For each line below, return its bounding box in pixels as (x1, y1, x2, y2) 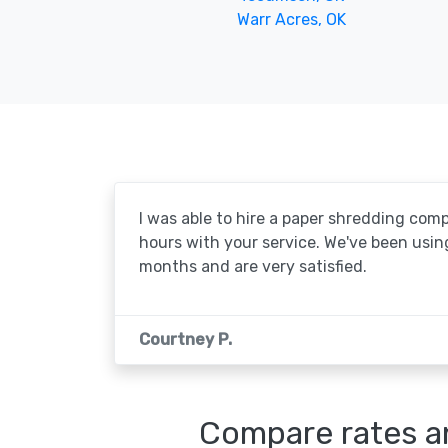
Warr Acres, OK (237, 9, 347, 29)
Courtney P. (139, 329, 232, 349)
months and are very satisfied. (139, 256, 367, 276)
